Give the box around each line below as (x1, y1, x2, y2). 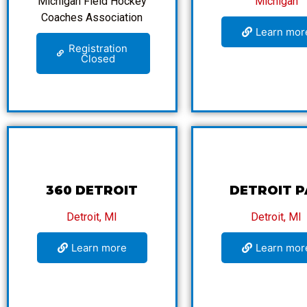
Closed (81, 51, 116, 65)
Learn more (71, 241, 127, 254)
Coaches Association (41, 10, 143, 24)
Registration (69, 41, 128, 55)
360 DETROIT (46, 182, 138, 198)
